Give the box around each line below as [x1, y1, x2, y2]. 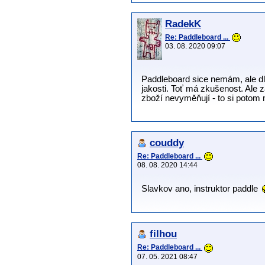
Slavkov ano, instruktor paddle [141, 184, 260, 194]
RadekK [165, 18, 201, 30]
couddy [150, 137, 184, 149]
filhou [150, 228, 177, 240]
